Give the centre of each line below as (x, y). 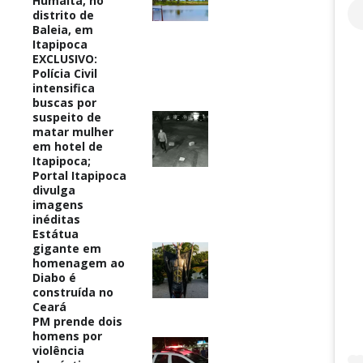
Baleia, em (63, 29)
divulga (54, 190)
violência (58, 350)
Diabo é (54, 277)
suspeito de (67, 117)
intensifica (64, 88)
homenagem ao (79, 263)
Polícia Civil (65, 73)
